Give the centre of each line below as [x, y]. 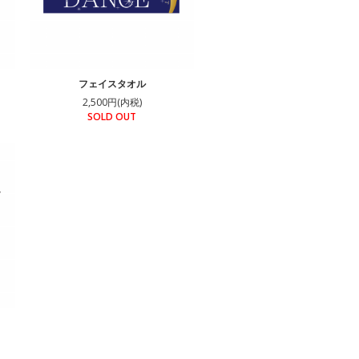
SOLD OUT [112, 117]
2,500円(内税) [112, 102]
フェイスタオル [112, 84]
